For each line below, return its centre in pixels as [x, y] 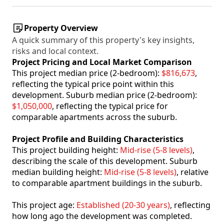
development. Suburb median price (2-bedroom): [104, 95]
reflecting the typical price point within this [93, 84]
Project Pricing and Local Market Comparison [102, 62]
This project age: [44, 205]
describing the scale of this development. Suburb [105, 161]
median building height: [58, 172]
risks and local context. [55, 51]
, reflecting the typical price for [110, 106]
